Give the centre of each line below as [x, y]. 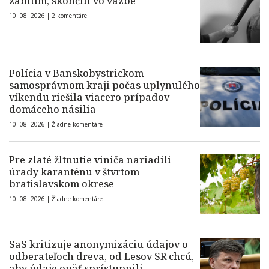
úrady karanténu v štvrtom [74, 172]
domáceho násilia [53, 109]
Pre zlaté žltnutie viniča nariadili [90, 160]
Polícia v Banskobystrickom [76, 73]
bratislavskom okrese [62, 184]
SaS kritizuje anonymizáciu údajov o [98, 244]
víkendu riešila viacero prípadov [89, 97]
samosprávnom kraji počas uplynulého [104, 85]
